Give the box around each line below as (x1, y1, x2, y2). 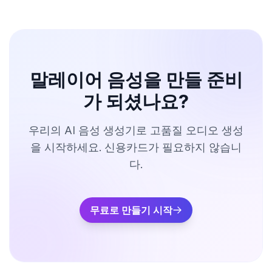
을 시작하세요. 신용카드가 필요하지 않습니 (30, 141, 242, 154)
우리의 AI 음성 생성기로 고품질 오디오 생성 (29, 124, 243, 137)
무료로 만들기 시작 (90, 204, 172, 216)
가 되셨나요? (83, 90, 189, 112)
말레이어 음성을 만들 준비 (29, 69, 243, 90)
